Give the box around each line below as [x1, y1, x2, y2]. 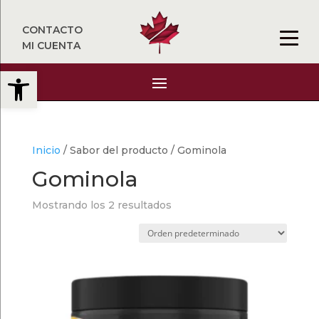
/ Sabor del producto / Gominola [60, 144, 226, 157]
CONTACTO [22, 23, 83, 36]
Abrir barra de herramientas [6, 63, 162, 91]
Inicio [31, 144, 61, 157]
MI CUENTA [22, 39, 81, 52]
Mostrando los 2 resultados [31, 199, 172, 211]
